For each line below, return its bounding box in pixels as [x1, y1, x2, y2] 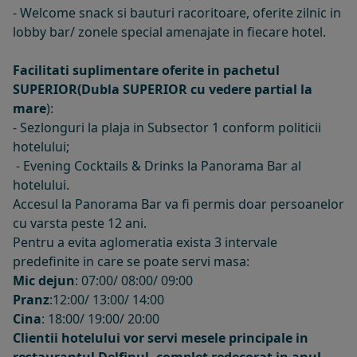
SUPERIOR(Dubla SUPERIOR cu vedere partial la [13, 80, 312, 98]
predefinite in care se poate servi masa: [13, 252, 249, 270]
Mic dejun [13, 271, 75, 289]
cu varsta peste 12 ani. [13, 214, 147, 232]
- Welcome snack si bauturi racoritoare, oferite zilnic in [13, 3, 341, 22]
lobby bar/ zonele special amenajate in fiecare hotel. [13, 22, 326, 41]
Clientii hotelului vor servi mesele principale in [13, 328, 308, 347]
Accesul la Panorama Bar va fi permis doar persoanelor [13, 194, 344, 213]
